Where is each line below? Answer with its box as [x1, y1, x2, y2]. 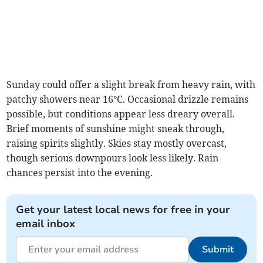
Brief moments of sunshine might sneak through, [6, 123, 225, 135]
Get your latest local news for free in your [16, 203, 231, 217]
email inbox [16, 217, 76, 231]
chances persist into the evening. [6, 167, 153, 179]
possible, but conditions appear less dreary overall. [6, 108, 235, 120]
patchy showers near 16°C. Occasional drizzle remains [6, 93, 249, 106]
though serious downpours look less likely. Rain [6, 152, 219, 164]
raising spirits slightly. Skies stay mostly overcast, [6, 137, 227, 150]
